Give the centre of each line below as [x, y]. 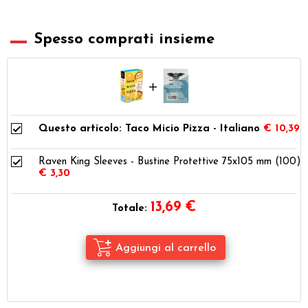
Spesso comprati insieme [124, 39]
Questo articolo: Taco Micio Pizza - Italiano [149, 129]
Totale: [130, 208]
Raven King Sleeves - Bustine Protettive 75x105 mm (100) [170, 162]
